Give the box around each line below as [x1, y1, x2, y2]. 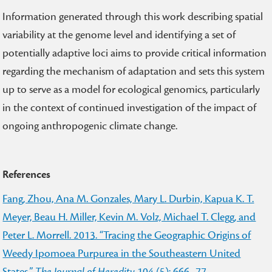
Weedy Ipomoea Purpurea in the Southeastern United [2, 246, 241, 260]
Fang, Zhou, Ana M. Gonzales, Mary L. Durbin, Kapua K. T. [2, 192, 254, 206]
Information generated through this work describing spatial [2, 10, 263, 24]
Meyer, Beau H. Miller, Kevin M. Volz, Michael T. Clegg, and [2, 210, 256, 224]
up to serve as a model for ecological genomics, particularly [2, 83, 260, 97]
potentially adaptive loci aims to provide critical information [2, 46, 267, 60]
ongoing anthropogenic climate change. [2, 119, 178, 133]
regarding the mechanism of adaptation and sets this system [2, 64, 265, 78]
